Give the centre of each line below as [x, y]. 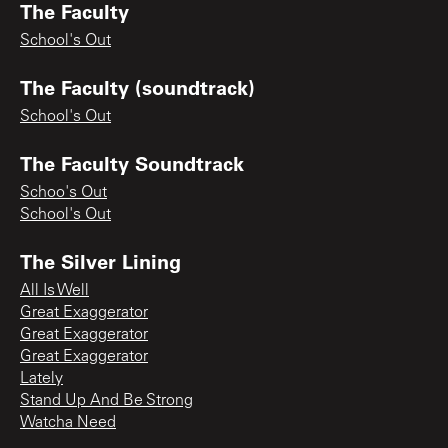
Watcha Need [68, 422]
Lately [41, 378]
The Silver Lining [100, 260]
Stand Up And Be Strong [106, 400]
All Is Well [54, 290]
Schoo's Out [63, 192]
